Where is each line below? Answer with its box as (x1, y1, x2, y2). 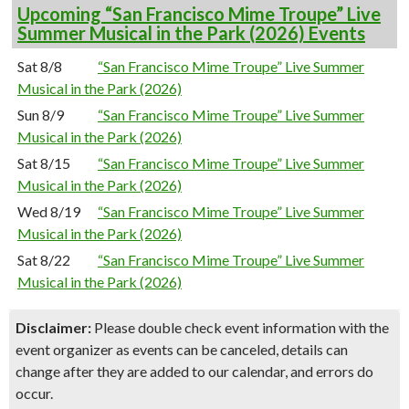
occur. (16, 384, 53, 402)
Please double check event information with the (91, 319, 389, 336)
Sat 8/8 (17, 58, 62, 75)
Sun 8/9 (17, 106, 64, 123)
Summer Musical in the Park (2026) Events (17, 22, 365, 44)
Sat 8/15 (17, 154, 70, 172)
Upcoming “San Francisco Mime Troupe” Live (17, 3, 381, 25)
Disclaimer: (16, 319, 91, 336)
